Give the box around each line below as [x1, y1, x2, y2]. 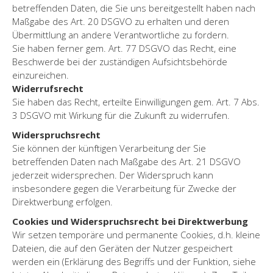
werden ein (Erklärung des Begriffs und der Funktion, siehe [12, 255, 256, 268]
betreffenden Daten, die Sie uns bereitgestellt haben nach [12, 1, 255, 14]
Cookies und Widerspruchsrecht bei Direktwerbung [12, 214, 248, 227]
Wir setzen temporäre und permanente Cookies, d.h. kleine [12, 228, 260, 241]
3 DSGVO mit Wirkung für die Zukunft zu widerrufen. [12, 108, 230, 121]
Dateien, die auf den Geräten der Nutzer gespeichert [12, 241, 233, 254]
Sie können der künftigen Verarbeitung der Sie [12, 141, 206, 154]
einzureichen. [12, 68, 69, 81]
